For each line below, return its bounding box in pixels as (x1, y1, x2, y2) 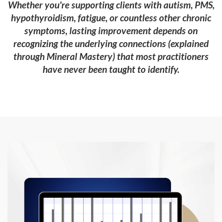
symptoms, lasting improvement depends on (24, 24, 198, 36)
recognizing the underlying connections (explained (13, 37, 209, 49)
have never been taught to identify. (43, 63, 179, 75)
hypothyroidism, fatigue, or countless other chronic (11, 11, 211, 23)
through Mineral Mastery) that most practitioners (13, 50, 209, 62)
